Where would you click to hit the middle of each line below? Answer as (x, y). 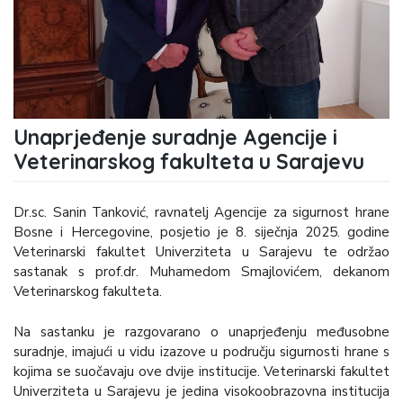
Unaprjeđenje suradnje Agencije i (175, 138)
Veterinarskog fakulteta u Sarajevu (189, 162)
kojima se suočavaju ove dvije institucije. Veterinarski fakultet (201, 371)
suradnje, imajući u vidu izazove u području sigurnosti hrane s (201, 351)
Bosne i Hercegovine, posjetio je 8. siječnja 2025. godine (201, 232)
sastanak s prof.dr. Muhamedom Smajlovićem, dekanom (201, 271)
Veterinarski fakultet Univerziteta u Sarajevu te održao (201, 251)
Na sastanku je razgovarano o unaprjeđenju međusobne (201, 331)
